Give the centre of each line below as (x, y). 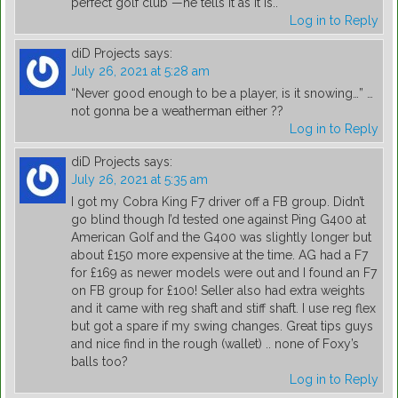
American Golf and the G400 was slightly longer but (221, 238)
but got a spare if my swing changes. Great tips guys (222, 326)
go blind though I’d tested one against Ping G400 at (219, 220)
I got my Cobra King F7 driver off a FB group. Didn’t (218, 202)
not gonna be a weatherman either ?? (177, 111)
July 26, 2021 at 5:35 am (139, 180)
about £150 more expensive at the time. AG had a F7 (219, 255)
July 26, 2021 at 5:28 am (140, 72)
